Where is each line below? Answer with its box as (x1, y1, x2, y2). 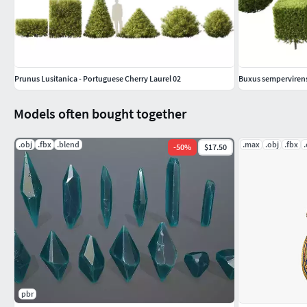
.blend (57, 138, 79, 149)
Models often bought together (14, 104, 186, 122)
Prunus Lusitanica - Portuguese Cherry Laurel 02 (14, 73, 181, 84)
